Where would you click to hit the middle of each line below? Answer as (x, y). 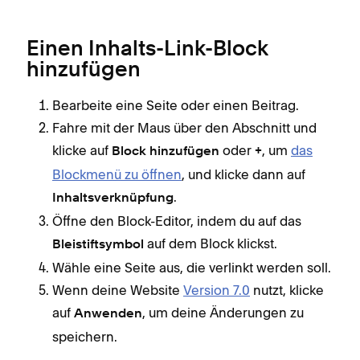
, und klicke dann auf (243, 174)
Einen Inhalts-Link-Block (147, 49)
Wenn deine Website (118, 290)
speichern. (85, 336)
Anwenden (108, 314)
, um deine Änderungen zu (223, 312)
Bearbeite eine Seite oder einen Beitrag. (176, 105)
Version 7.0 (217, 290)
